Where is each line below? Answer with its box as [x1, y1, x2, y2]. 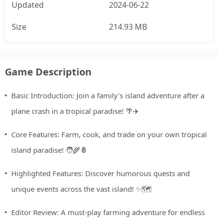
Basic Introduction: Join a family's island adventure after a [11, 91, 204, 101]
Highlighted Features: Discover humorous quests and [11, 168, 190, 179]
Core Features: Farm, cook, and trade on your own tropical [11, 129, 207, 140]
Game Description [5, 65, 91, 79]
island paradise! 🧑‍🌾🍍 [11, 145, 88, 155]
